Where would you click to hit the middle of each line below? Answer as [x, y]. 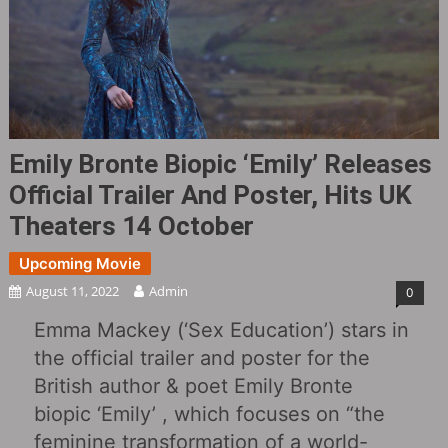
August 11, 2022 [72, 290]
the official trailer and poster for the [201, 357]
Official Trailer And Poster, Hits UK [210, 194]
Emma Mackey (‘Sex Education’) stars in [221, 329]
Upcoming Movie [79, 263]
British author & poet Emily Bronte [193, 385]
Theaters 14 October [131, 225]
